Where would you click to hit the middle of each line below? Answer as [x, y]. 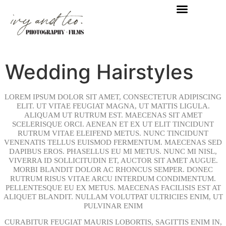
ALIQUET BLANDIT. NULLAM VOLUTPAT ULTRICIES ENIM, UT [113, 196]
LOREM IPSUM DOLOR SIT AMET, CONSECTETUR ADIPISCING [113, 97]
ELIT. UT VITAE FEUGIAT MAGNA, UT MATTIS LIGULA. [113, 106]
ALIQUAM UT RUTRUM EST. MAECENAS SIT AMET [113, 115]
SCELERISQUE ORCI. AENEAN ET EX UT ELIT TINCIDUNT [113, 124]
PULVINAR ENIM [113, 206]
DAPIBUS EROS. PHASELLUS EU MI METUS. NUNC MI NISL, [113, 151]
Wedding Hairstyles [99, 72]
